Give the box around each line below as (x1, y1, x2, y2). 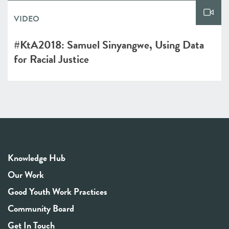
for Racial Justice (14, 51, 89, 67)
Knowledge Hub (8, 151, 65, 165)
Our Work (8, 168, 44, 181)
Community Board (8, 201, 74, 215)
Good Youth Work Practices (8, 185, 107, 198)
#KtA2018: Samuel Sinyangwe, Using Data (14, 36, 204, 53)
